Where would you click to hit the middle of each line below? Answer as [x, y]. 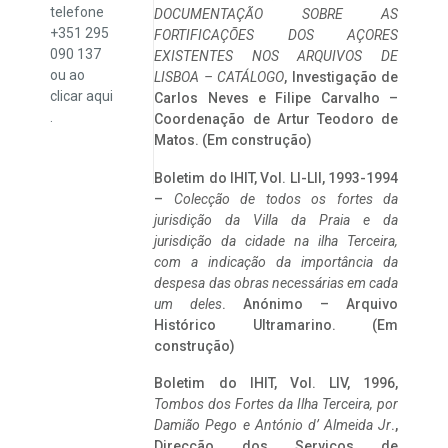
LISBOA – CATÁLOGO [219, 77]
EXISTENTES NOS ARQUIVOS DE [276, 56]
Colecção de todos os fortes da [285, 198]
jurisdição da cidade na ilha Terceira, [276, 240]
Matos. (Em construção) [233, 140]
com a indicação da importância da [276, 261]
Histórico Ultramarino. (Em [276, 324]
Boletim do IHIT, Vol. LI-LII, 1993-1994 [276, 177]
